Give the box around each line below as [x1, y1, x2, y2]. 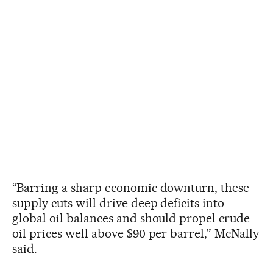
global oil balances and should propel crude [12, 210, 250, 225]
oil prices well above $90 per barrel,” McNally [12, 225, 260, 241]
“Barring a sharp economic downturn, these [12, 180, 250, 195]
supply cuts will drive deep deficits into [12, 195, 225, 210]
